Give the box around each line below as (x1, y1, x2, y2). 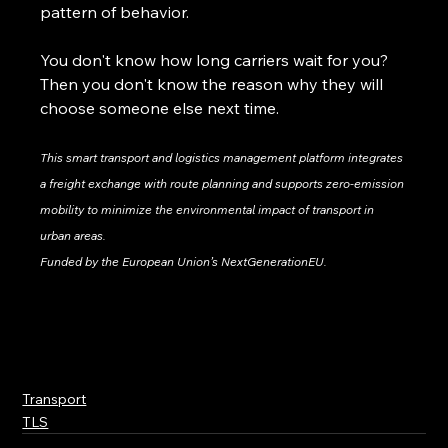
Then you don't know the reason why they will (40, 73, 388, 94)
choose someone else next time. (40, 97, 280, 118)
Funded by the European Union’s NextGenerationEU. (40, 253, 328, 269)
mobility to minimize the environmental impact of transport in (40, 201, 378, 217)
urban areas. (40, 227, 107, 243)
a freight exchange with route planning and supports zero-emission (40, 175, 408, 191)
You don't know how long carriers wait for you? (40, 49, 393, 70)
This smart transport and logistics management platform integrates (40, 149, 407, 165)
